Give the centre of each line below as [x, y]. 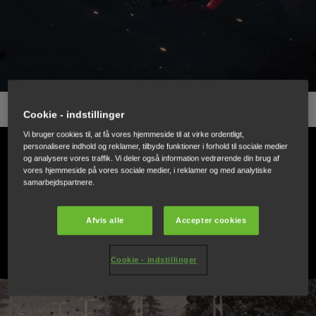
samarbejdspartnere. [59, 182]
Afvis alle [105, 220]
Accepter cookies [211, 220]
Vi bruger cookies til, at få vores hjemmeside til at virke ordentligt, [134, 134]
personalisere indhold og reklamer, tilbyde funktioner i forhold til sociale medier [156, 146]
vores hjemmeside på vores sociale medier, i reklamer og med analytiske [148, 170]
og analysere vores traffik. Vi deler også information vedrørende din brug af [152, 158]
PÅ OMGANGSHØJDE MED [158, 158]
